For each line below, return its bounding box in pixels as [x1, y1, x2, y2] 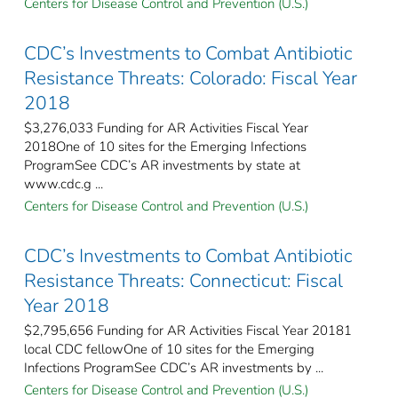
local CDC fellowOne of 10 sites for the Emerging [24, 339, 314, 358]
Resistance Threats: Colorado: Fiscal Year [24, 65, 357, 91]
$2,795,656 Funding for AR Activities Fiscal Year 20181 [24, 321, 352, 339]
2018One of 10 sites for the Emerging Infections [24, 137, 306, 155]
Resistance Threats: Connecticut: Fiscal [24, 267, 343, 293]
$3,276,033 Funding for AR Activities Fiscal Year [24, 118, 308, 137]
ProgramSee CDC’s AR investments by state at [24, 155, 300, 174]
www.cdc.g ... [24, 174, 103, 193]
